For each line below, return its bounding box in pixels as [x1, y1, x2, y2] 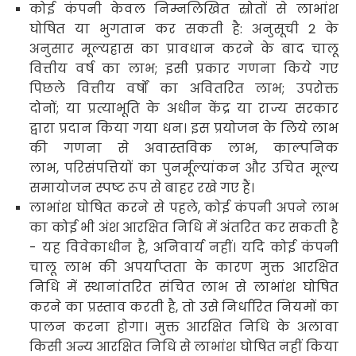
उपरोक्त [296, 79, 339, 98]
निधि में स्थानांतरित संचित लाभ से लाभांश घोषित [29, 277, 339, 296]
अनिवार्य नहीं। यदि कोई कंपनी [153, 238, 339, 257]
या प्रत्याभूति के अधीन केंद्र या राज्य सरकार [65, 99, 339, 118]
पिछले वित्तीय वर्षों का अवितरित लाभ [29, 79, 283, 98]
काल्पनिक [273, 138, 339, 157]
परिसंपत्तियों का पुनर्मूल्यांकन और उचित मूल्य [64, 158, 339, 177]
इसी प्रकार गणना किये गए [164, 59, 339, 78]
